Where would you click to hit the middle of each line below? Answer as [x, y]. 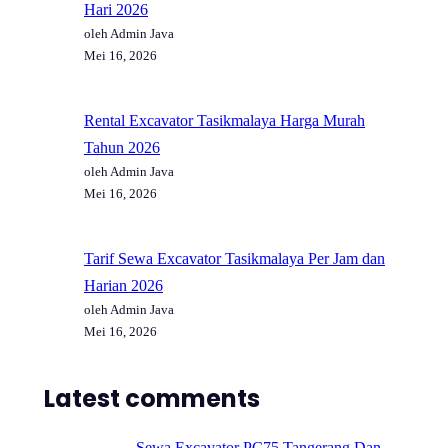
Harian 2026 [123, 285]
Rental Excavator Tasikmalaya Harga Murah [224, 120]
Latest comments [152, 398]
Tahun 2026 [122, 147]
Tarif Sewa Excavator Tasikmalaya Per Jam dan [234, 258]
